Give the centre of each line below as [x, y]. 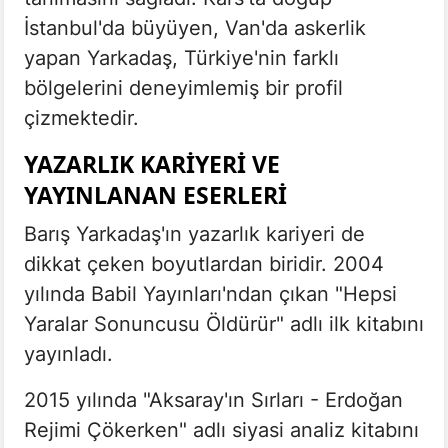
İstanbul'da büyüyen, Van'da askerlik [195, 27]
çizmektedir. [81, 117]
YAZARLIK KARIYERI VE [152, 163]
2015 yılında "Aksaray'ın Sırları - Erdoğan [213, 399]
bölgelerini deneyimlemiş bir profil [183, 87]
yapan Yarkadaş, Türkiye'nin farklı [181, 57]
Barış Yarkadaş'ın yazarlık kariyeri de [194, 233]
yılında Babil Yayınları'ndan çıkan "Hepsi [210, 293]
